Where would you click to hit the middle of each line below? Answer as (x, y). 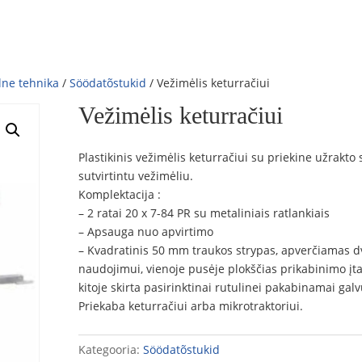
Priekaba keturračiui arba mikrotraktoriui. (191, 305)
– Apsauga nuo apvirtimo (146, 231)
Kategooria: (111, 349)
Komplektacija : (120, 194)
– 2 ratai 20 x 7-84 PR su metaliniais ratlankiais (204, 213)
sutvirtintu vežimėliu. (136, 175)
